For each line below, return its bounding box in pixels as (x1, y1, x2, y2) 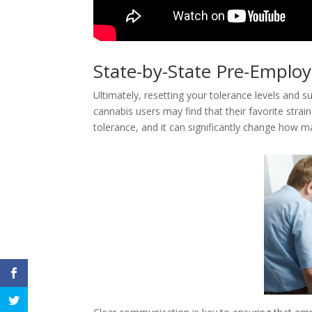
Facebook (135, 175, 184, 189)
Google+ (135, 206, 178, 220)
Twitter (227, 175, 266, 189)
